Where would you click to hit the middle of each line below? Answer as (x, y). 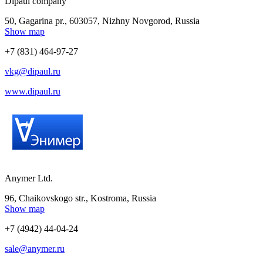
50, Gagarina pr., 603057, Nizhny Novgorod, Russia (102, 21)
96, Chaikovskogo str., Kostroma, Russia (80, 198)
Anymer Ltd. (29, 178)
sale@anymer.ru (35, 248)
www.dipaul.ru (33, 91)
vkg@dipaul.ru (33, 71)
